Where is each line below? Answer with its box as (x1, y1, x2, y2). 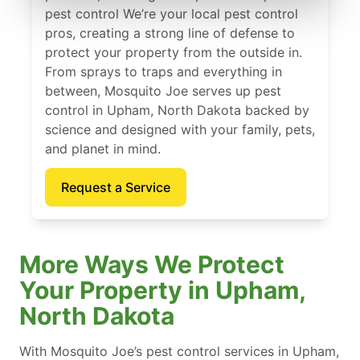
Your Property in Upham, (19, 275, 305, 305)
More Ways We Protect (19, 249, 284, 279)
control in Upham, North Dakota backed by (45, 101, 309, 118)
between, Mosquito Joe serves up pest (45, 82, 281, 99)
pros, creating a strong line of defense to (45, 24, 295, 41)
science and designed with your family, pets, (45, 121, 315, 137)
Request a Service (61, 178, 170, 195)
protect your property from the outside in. (45, 43, 302, 60)
